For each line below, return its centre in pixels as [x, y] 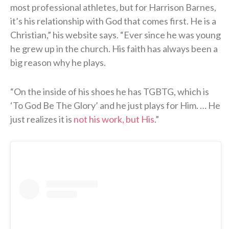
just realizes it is [42, 119]
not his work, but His [114, 119]
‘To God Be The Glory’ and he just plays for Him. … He [115, 105]
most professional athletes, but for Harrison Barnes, [113, 7]
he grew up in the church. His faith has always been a [114, 48]
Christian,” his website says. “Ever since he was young [116, 35]
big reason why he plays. [58, 62]
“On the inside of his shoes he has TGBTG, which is [110, 91]
